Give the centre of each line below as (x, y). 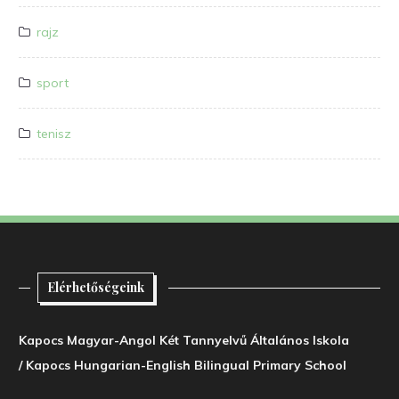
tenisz (54, 133)
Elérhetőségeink (96, 287)
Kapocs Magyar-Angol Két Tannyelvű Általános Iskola (184, 340)
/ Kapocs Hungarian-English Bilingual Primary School (183, 365)
